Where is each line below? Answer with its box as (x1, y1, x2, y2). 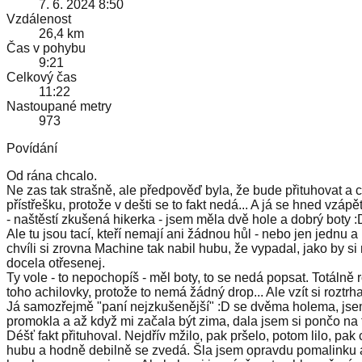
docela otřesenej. (6, 255, 105, 270)
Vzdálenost (6, 11, 71, 26)
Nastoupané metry (6, 99, 112, 113)
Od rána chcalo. (6, 168, 97, 183)
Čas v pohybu (6, 40, 86, 55)
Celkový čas (6, 69, 77, 84)
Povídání (6, 141, 57, 155)
